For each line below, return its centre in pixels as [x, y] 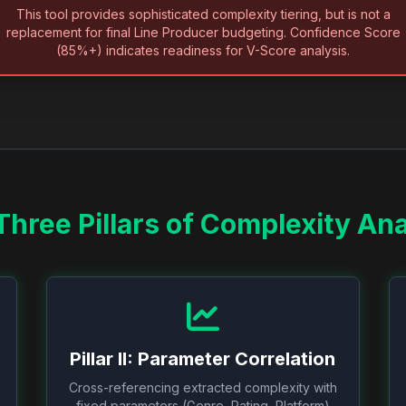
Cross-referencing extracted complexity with [203, 387]
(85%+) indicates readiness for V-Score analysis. [203, 50]
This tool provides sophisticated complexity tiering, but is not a [203, 14]
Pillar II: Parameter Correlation [203, 359]
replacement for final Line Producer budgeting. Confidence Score [203, 32]
